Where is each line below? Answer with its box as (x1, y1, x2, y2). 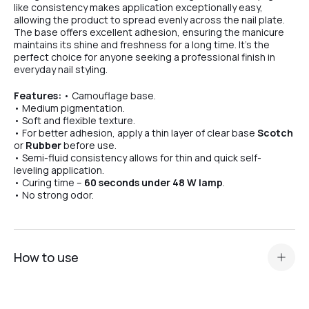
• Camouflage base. (61, 89, 156, 102)
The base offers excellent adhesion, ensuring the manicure (14, 26, 284, 39)
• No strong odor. (14, 188, 94, 201)
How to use (14, 248, 79, 266)
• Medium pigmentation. (14, 101, 125, 114)
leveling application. (14, 163, 104, 177)
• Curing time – (14, 176, 84, 189)
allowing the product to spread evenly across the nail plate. (14, 13, 285, 26)
